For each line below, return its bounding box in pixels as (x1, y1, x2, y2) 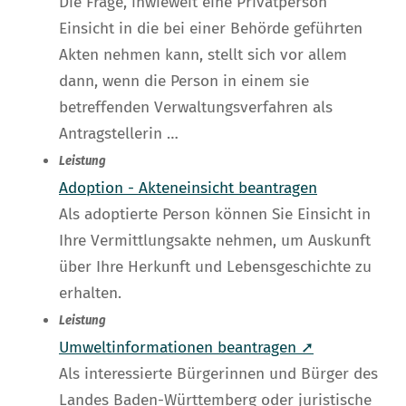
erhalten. (59, 284, 121, 304)
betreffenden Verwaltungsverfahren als (59, 98, 333, 118)
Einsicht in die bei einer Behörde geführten (59, 19, 362, 39)
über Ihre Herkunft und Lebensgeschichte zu (59, 257, 372, 277)
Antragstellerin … (59, 124, 179, 144)
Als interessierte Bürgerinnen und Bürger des (59, 364, 378, 384)
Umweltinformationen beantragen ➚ (59, 338, 314, 358)
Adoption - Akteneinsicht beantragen (59, 179, 317, 198)
